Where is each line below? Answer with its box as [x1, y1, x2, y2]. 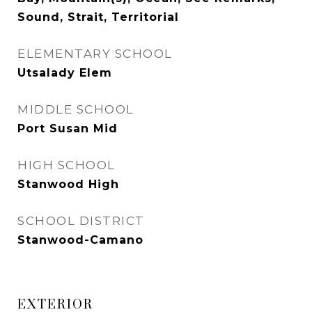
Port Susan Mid [17, 122, 118, 135]
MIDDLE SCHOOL [17, 102, 134, 116]
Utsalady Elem [17, 66, 112, 79]
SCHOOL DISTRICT [17, 214, 145, 228]
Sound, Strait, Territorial [17, 10, 179, 24]
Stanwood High [17, 178, 119, 191]
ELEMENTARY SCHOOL [17, 47, 173, 61]
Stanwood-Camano [17, 233, 143, 247]
